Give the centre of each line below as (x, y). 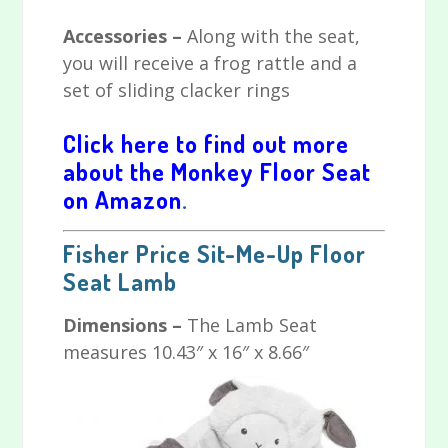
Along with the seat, (274, 36)
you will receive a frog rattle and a (210, 63)
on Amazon (123, 200)
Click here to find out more (206, 144)
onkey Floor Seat (280, 172)
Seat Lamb (120, 282)
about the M (126, 172)
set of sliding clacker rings (177, 90)
